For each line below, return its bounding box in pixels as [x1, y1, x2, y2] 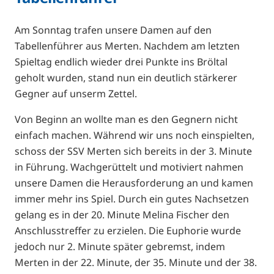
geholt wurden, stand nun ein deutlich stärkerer [15, 70, 237, 84]
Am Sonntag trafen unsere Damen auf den [15, 23, 212, 37]
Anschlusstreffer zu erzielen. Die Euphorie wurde [15, 223, 241, 237]
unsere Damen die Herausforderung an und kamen [15, 176, 253, 190]
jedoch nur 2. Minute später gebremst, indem [15, 239, 225, 253]
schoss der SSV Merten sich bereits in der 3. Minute [15, 144, 252, 158]
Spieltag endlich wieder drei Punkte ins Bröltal [15, 54, 228, 68]
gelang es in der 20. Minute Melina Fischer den [15, 207, 229, 221]
